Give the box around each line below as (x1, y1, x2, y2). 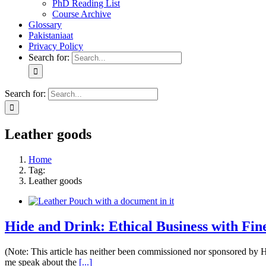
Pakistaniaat (28, 30, 73, 41)
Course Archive (52, 9, 111, 20)
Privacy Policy (28, 41, 83, 52)
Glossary (28, 20, 62, 30)
